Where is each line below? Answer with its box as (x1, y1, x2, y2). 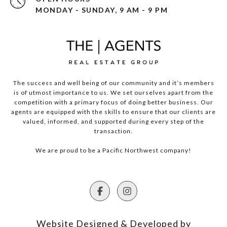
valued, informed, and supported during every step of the (23, 118, 204, 126)
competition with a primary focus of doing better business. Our (14, 98, 213, 106)
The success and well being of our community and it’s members (13, 79, 214, 87)
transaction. (94, 127, 133, 135)
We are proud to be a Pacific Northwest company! (35, 146, 192, 155)
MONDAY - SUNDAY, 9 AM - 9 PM (35, 6, 168, 15)
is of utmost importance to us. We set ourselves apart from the (14, 89, 213, 97)
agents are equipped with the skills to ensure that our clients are (11, 108, 216, 116)
